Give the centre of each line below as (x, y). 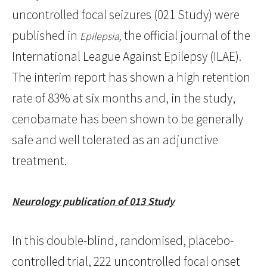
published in (46, 36)
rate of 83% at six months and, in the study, (124, 98)
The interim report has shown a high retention (131, 77)
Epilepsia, (101, 36)
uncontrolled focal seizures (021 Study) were (126, 15)
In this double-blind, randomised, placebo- (123, 241)
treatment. (39, 161)
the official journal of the (186, 36)
